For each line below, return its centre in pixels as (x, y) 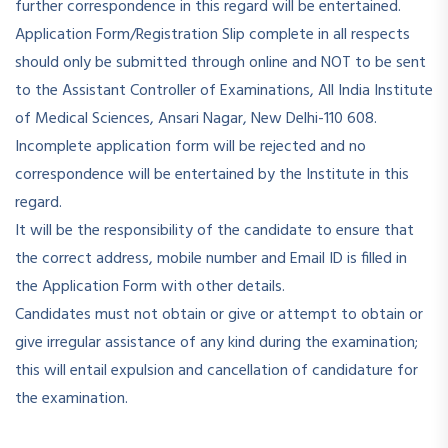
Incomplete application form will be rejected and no (190, 147)
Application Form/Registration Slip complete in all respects (212, 35)
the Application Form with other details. (150, 287)
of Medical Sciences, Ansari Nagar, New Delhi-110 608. (196, 119)
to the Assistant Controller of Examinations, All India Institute (224, 91)
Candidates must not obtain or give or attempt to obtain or (219, 315)
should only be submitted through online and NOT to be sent (220, 63)
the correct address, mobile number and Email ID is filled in (211, 259)
